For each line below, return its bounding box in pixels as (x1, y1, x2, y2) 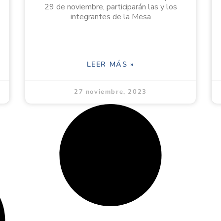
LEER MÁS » (86, 59, 135, 70)
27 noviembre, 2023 (74, 87, 147, 97)
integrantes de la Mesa (70, 11, 151, 23)
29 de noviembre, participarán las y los (44, 1, 177, 13)
